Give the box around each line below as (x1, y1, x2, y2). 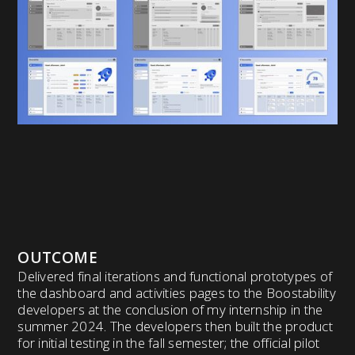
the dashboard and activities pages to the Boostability (17, 284, 336, 303)
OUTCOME (17, 247, 97, 268)
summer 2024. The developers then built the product (17, 317, 333, 336)
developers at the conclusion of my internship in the (17, 300, 323, 319)
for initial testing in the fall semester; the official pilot (17, 334, 320, 353)
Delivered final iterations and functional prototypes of (17, 267, 333, 286)
